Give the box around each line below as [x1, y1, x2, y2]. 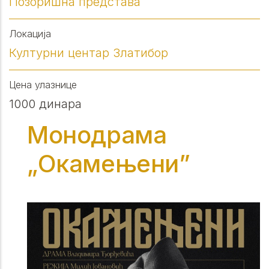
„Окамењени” [27, 149, 190, 178]
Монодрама [27, 120, 167, 150]
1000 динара [9, 97, 82, 111]
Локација [9, 28, 51, 40]
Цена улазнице [9, 79, 77, 91]
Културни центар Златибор [9, 46, 168, 60]
